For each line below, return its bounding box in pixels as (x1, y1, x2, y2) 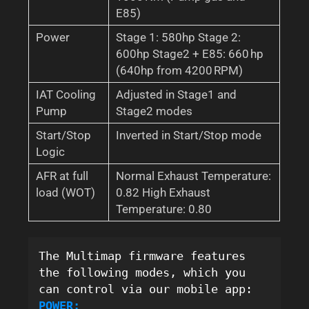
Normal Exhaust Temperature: (116, 168, 272, 183)
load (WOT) (36, 185, 96, 199)
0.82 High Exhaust (116, 185, 211, 199)
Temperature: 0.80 (116, 201, 212, 216)
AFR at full (36, 168, 89, 183)
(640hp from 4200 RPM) (116, 63, 243, 77)
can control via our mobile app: (39, 282, 253, 296)
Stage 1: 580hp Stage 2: (116, 30, 241, 44)
